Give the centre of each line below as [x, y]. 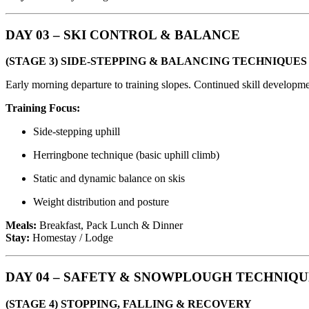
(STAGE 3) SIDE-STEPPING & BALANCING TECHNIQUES [156, 61]
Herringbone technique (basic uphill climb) [126, 155]
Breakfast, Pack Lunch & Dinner [110, 226]
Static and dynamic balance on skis [109, 179]
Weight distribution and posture [101, 202]
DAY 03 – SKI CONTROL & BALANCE [123, 34]
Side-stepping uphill [77, 132]
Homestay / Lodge [71, 238]
